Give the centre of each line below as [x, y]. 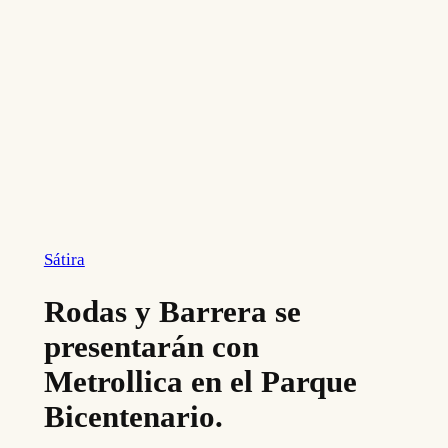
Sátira [64, 260]
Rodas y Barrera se [172, 311]
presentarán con [151, 346]
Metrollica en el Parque [200, 381]
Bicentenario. [133, 416]
